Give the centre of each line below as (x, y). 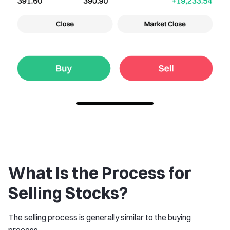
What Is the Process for (100, 173)
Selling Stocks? (68, 193)
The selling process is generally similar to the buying (100, 217)
